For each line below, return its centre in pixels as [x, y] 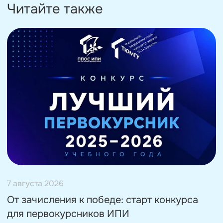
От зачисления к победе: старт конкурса [102, 200]
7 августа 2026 [35, 183]
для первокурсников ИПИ [68, 214]
